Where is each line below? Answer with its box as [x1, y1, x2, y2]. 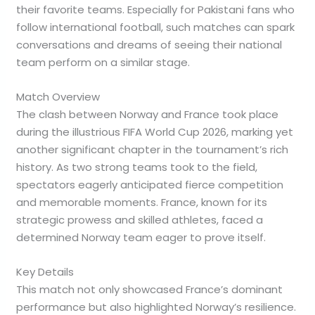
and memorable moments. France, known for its [16, 195, 268, 210]
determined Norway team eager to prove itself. [16, 230, 266, 245]
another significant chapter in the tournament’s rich [16, 142, 289, 157]
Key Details [16, 264, 75, 280]
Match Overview [16, 89, 101, 105]
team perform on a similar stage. [16, 55, 191, 70]
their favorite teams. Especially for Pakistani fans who [16, 2, 295, 18]
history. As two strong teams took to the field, [16, 160, 258, 175]
